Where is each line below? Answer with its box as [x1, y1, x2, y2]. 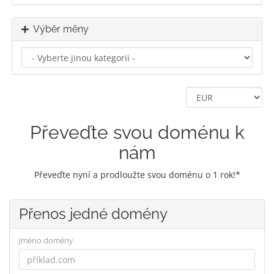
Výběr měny [29, 23, 89, 35]
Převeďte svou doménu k [29, 122, 245, 143]
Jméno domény [19, 235, 73, 246]
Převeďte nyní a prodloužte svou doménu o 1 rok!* [34, 169, 240, 180]
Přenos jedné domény [19, 205, 168, 223]
